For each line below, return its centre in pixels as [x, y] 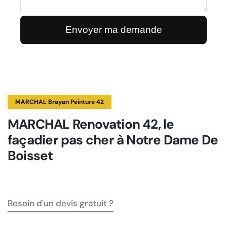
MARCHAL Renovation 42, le [91, 124]
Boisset [30, 156]
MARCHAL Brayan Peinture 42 [60, 102]
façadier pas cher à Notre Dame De [113, 140]
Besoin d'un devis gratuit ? [61, 203]
